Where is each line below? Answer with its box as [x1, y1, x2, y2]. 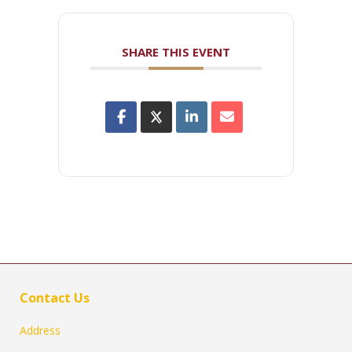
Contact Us [20, 289, 90, 306]
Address [20, 323, 60, 338]
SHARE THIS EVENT [122, 44, 230, 60]
